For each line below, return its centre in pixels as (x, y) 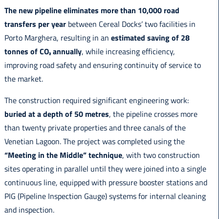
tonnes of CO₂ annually (43, 52)
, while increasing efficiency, (128, 52)
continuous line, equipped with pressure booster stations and (106, 183)
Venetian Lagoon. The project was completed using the (94, 142)
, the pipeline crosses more (153, 114)
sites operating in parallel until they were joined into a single (105, 169)
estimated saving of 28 (150, 38)
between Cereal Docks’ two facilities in (131, 24)
